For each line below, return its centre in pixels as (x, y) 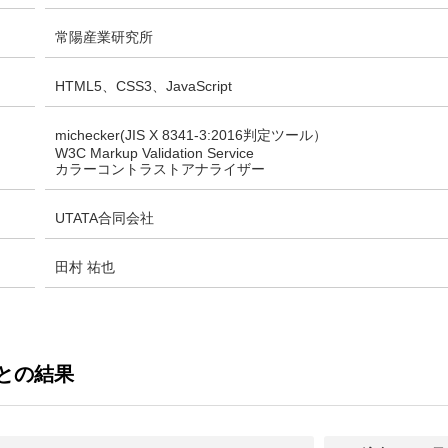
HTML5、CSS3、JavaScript (143, 86)
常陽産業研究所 (104, 37)
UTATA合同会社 (104, 218)
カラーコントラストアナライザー (160, 169)
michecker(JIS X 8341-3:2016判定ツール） (191, 135)
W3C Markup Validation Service (154, 153)
